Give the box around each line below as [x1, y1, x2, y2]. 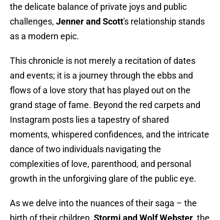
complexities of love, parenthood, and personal [10, 159, 191, 169]
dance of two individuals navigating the [10, 144, 161, 155]
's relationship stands [123, 16, 205, 27]
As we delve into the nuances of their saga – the [10, 198, 197, 209]
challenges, [10, 16, 56, 27]
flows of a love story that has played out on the [10, 85, 191, 96]
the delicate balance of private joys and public [10, 1, 187, 12]
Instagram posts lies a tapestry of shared [10, 114, 169, 125]
